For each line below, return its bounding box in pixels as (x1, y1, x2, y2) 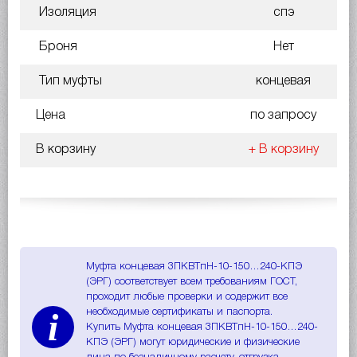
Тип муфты (36, 75, 102, 87)
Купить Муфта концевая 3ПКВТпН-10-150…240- (86, 322, 318, 331)
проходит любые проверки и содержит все (86, 292, 288, 301)
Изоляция (36, 6, 96, 18)
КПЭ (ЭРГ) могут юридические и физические (86, 337, 300, 347)
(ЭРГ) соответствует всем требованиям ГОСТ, (86, 277, 297, 286)
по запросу (250, 109, 316, 121)
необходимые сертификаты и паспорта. (86, 307, 273, 316)
